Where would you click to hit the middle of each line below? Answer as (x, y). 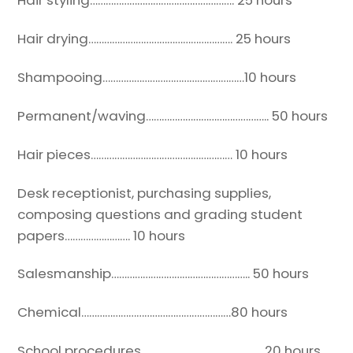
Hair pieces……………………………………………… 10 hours (153, 154)
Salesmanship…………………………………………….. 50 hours (163, 274)
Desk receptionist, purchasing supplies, (145, 193)
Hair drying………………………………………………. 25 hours (154, 39)
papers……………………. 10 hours (102, 235)
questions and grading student (199, 214)
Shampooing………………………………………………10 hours (157, 78)
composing (57, 214)
